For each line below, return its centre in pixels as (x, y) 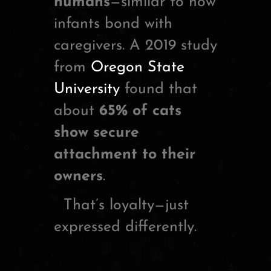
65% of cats (140, 111)
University (87, 90)
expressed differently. (125, 227)
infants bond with (113, 24)
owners (78, 177)
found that (158, 90)
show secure (96, 133)
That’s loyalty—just (121, 206)
